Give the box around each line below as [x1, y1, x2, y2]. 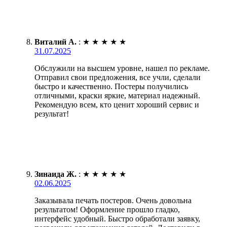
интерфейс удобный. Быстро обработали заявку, [34, 214, 200, 223]
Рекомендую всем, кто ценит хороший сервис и [34, 100, 199, 109]
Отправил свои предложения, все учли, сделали [34, 72, 201, 82]
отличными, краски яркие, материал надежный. [34, 91, 200, 100]
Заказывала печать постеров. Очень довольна [34, 196, 192, 205]
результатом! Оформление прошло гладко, [34, 205, 180, 214]
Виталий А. [34, 37, 77, 46]
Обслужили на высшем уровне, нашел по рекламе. [34, 63, 210, 72]
